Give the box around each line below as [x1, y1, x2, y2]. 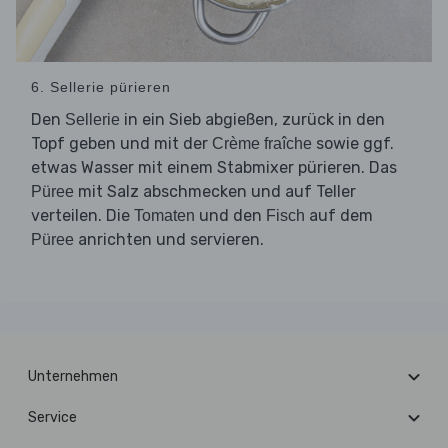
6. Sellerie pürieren [31, 79, 171, 96]
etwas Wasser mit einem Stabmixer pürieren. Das [31, 158, 397, 178]
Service [28, 409, 77, 427]
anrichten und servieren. [74, 230, 264, 250]
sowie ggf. [312, 134, 394, 154]
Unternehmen [28, 368, 118, 386]
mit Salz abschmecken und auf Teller [74, 182, 356, 202]
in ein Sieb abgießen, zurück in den [120, 110, 385, 130]
